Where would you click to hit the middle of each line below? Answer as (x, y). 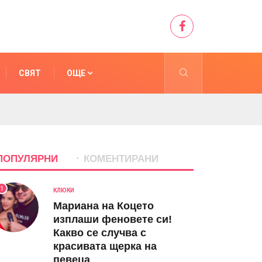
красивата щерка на (105, 246)
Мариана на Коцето (104, 206)
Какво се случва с (100, 233)
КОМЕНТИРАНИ (121, 159)
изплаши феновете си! (113, 219)
